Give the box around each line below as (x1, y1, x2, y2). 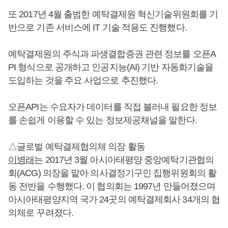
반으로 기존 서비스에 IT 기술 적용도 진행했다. (8, 22, 187, 33)
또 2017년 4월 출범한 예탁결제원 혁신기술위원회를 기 (8, 9, 218, 19)
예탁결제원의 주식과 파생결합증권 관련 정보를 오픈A (8, 49, 216, 59)
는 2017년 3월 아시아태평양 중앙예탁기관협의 (34, 155, 214, 165)
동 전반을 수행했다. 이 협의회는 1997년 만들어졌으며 (8, 181, 216, 191)
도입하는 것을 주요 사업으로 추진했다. (8, 75, 158, 85)
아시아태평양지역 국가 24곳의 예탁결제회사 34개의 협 (8, 194, 220, 205)
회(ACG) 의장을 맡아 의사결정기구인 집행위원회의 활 (8, 168, 217, 178)
